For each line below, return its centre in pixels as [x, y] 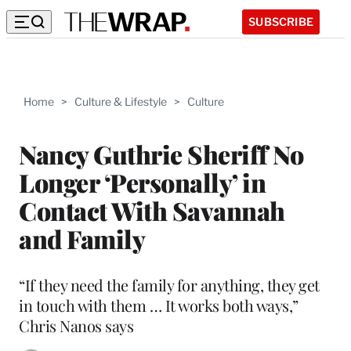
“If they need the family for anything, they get [169, 284]
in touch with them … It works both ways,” [159, 305]
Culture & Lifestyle [121, 101]
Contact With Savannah [152, 210]
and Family [82, 238]
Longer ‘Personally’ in [142, 182]
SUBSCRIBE [281, 21]
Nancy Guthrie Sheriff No [161, 154]
